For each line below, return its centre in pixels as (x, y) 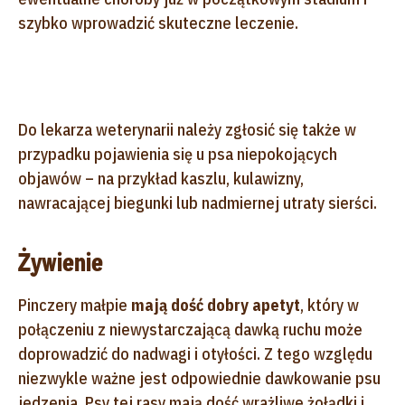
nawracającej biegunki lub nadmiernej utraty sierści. (198, 202)
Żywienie (61, 262)
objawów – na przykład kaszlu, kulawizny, (161, 178)
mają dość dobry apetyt (216, 305)
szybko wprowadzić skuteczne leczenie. (158, 23)
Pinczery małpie (75, 305)
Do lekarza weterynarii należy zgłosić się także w (187, 129)
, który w (330, 305)
